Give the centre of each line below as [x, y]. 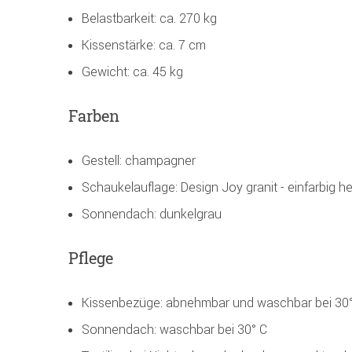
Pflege [91, 258]
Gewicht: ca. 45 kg [132, 72]
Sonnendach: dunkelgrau [152, 214]
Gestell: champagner [139, 161]
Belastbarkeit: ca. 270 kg [149, 18]
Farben [94, 116]
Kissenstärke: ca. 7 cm [144, 45]
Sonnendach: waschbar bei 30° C [174, 330]
